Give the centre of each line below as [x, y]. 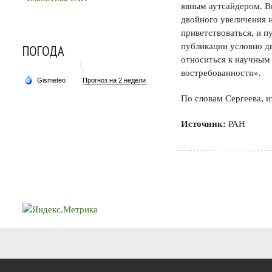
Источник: [203, 124]
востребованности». [221, 73]
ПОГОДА [43, 50]
